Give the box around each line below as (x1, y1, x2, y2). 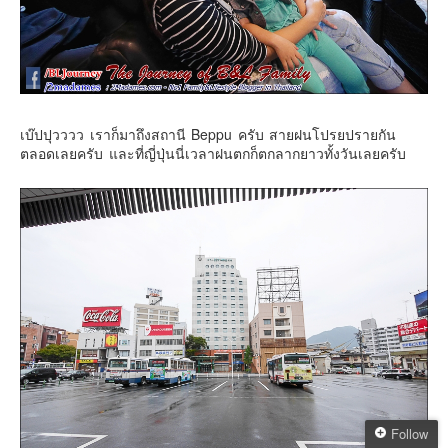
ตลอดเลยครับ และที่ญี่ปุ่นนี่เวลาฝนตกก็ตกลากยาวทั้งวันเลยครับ (20, 142, 406, 163)
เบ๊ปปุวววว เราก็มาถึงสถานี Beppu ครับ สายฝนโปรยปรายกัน (20, 123, 396, 144)
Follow (391, 424, 428, 443)
